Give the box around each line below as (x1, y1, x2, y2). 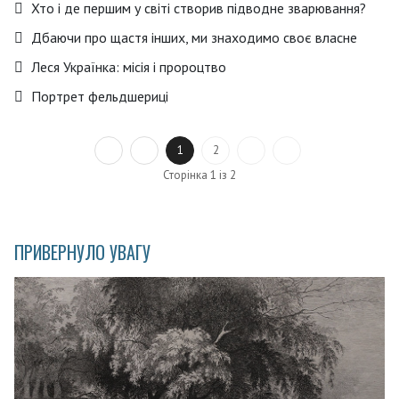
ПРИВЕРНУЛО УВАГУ (14, 239, 151, 266)
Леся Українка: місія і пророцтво (28, 57, 226, 76)
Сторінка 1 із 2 (163, 167, 236, 183)
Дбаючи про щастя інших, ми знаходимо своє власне (28, 28, 357, 46)
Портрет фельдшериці (28, 86, 168, 105)
